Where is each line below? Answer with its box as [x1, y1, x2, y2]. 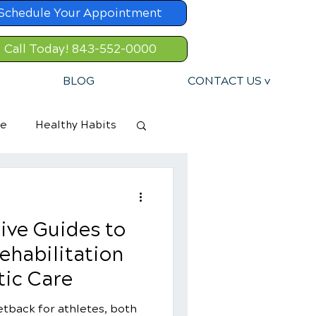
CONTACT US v [187, 74, 270, 87]
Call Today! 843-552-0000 [4, 42, 157, 56]
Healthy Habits [35, 119, 116, 131]
